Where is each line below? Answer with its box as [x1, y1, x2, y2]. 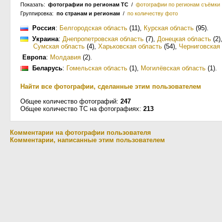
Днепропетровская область [62, 35, 144, 43]
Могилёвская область [141, 64, 206, 72]
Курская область [144, 24, 194, 32]
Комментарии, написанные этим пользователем [10, 136, 165, 144]
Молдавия [50, 54, 81, 61]
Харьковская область [98, 43, 162, 50]
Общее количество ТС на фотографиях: [20, 105, 143, 112]
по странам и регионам [56, 10, 120, 16]
